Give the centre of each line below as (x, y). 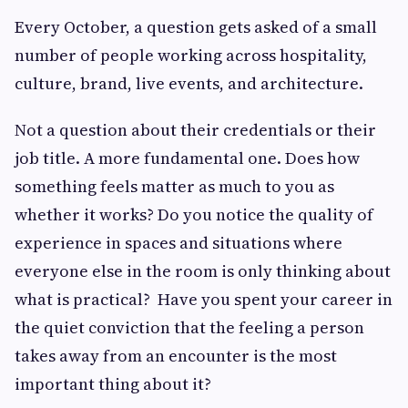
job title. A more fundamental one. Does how (187, 158)
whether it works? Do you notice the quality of (194, 215)
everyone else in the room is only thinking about (203, 271)
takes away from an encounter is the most (176, 356)
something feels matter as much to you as (174, 187)
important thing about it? (113, 384)
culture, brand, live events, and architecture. (189, 84)
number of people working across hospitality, (191, 56)
